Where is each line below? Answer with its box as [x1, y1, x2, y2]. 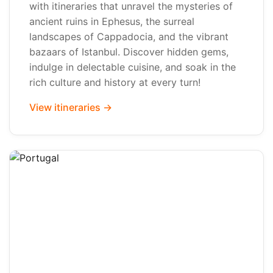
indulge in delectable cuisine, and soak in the [29, 61, 236, 73]
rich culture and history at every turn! [29, 76, 200, 88]
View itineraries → [29, 101, 112, 113]
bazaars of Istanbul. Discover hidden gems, [29, 46, 229, 58]
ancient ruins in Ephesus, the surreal [29, 15, 194, 27]
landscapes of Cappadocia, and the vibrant [29, 30, 229, 43]
